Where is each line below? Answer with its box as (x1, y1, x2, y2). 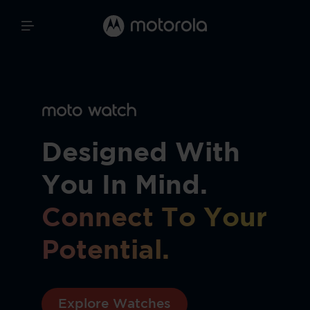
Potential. (41, 239, 170, 263)
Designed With (41, 141, 240, 165)
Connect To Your (41, 206, 267, 230)
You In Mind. (41, 174, 208, 198)
